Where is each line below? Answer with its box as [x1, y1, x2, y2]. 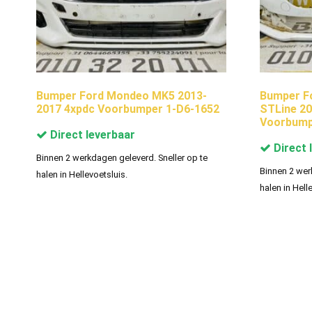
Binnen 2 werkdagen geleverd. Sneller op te [36, 152, 208, 163]
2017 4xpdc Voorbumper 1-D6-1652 [36, 102, 219, 116]
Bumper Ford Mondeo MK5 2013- [36, 88, 207, 102]
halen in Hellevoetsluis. [36, 169, 127, 180]
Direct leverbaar [47, 127, 135, 141]
